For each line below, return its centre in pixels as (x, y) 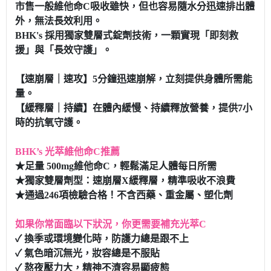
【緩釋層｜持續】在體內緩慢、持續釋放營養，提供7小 (134, 108)
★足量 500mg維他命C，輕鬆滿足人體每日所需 (116, 166)
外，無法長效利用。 (59, 21)
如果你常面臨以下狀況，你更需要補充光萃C (111, 224)
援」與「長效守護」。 (64, 50)
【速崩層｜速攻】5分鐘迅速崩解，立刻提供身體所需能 (134, 79)
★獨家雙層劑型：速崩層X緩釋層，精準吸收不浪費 (125, 181)
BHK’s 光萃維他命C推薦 (67, 152)
